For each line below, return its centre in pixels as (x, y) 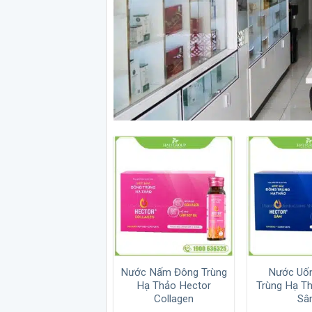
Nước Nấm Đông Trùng (173, 272)
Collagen (173, 298)
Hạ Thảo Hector (173, 285)
